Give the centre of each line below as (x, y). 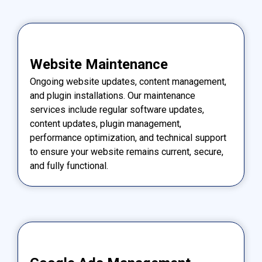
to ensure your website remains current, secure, (127, 151)
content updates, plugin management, (106, 123)
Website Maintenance (99, 64)
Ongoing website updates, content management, (128, 81)
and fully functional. (69, 166)
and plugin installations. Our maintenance (113, 95)
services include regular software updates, (117, 109)
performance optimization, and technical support (128, 137)
